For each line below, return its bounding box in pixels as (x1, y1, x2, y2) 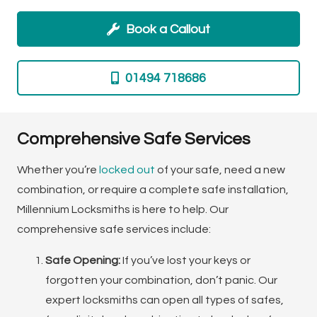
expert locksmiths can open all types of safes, (45, 294, 284, 306)
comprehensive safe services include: (17, 223, 211, 235)
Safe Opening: (45, 254, 120, 266)
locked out (99, 163, 155, 175)
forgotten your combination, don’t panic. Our (45, 274, 277, 286)
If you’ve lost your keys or (120, 254, 250, 266)
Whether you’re (17, 163, 99, 175)
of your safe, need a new (155, 163, 285, 175)
